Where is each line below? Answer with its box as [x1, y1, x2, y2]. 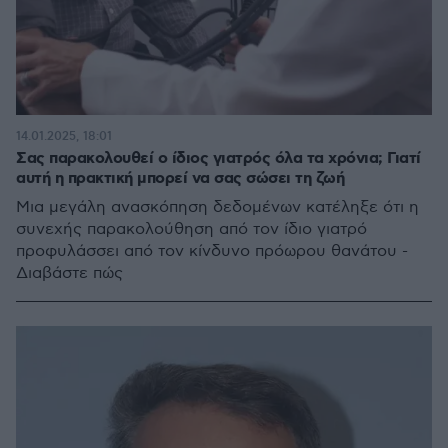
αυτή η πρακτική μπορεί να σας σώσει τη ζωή [16, 167, 344, 189]
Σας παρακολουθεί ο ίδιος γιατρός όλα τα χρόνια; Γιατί [16, 147, 421, 169]
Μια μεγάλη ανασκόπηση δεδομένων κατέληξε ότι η [16, 197, 419, 217]
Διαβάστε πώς [16, 263, 123, 283]
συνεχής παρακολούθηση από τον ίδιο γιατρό [16, 219, 367, 239]
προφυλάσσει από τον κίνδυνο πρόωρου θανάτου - [16, 241, 408, 261]
